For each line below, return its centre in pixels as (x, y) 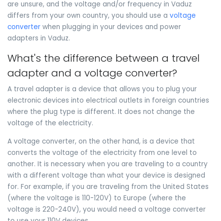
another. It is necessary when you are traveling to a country (108, 164)
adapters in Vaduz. (39, 38)
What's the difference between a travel (104, 58)
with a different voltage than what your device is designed (106, 176)
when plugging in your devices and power (111, 27)
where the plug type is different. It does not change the (101, 112)
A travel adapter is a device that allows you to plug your (102, 89)
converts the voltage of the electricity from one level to (102, 153)
